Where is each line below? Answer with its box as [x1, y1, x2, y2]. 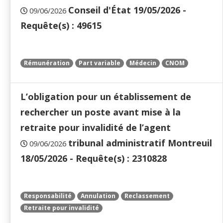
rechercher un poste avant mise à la [20, 106, 181, 118]
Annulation [81, 192, 115, 201]
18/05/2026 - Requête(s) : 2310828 [20, 152, 167, 165]
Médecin [129, 59, 156, 68]
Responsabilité [24, 192, 72, 201]
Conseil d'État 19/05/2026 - [68, 4, 186, 16]
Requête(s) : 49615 [20, 19, 102, 32]
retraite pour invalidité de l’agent [20, 121, 171, 134]
